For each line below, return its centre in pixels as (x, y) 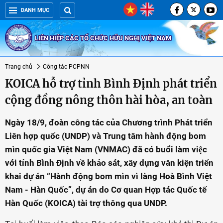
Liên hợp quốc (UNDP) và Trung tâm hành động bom (106, 136)
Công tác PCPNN (66, 67)
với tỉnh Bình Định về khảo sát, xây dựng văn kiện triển (109, 163)
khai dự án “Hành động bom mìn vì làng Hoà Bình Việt (109, 176)
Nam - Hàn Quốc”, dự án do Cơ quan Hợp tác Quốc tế (106, 190)
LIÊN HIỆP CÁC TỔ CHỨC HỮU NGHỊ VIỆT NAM (103, 38)
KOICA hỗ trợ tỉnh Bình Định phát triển (111, 84)
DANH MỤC (35, 10)
